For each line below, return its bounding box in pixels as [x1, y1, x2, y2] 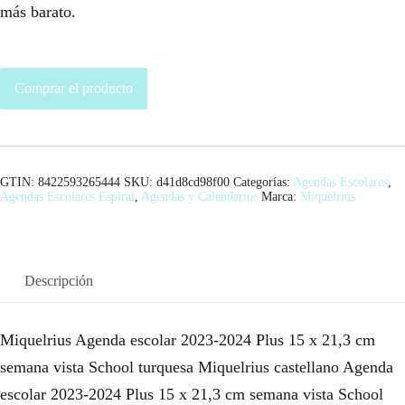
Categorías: [233, 175, 293, 190]
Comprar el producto [14, 80, 133, 97]
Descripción [24, 273, 93, 289]
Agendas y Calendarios [141, 190, 258, 204]
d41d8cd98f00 [156, 175, 230, 190]
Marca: [261, 190, 300, 204]
